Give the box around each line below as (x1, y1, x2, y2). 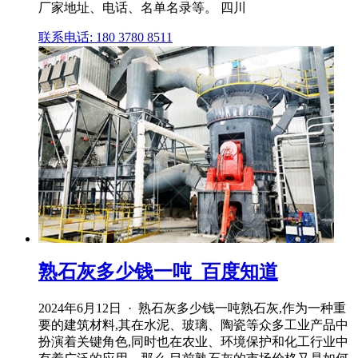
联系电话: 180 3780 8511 (38, 30, 173, 45)
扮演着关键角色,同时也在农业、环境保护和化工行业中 (38, 335, 348, 349)
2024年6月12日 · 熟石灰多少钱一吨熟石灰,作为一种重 (38, 301, 346, 316)
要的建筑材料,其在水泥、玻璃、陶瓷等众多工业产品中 (38, 318, 348, 332)
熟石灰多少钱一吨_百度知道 (38, 261, 278, 283)
